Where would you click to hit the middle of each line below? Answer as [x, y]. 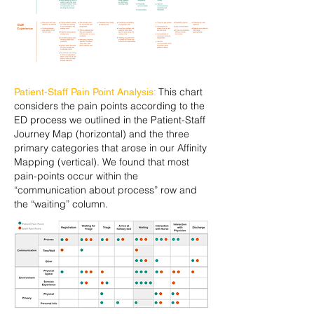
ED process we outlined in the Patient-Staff [110, 120]
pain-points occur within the [76, 176]
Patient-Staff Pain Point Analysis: [86, 92]
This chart [180, 92]
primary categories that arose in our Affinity [110, 148]
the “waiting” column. [61, 204]
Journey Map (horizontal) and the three [102, 134]
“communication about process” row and [105, 190]
